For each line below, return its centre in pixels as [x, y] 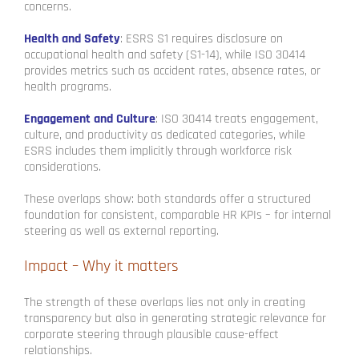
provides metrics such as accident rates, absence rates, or [172, 71]
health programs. [68, 87]
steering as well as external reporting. [121, 232]
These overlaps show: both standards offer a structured [167, 200]
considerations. [63, 167]
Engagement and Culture [90, 119]
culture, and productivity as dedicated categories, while [165, 135]
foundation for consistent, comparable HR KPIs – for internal [177, 216]
